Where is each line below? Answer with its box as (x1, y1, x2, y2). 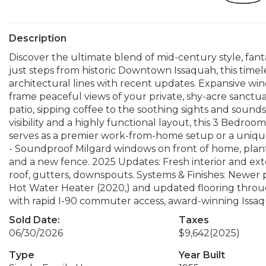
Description (9, 33, 66, 44)
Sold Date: (9, 214, 60, 226)
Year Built (178, 249, 225, 261)
